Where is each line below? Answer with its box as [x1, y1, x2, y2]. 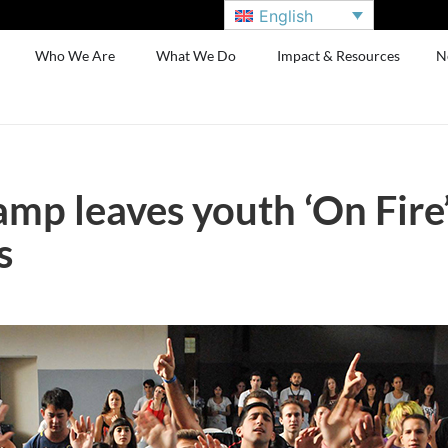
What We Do [156, 47, 237, 64]
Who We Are [35, 47, 116, 64]
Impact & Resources [277, 47, 401, 64]
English [259, 5, 314, 26]
